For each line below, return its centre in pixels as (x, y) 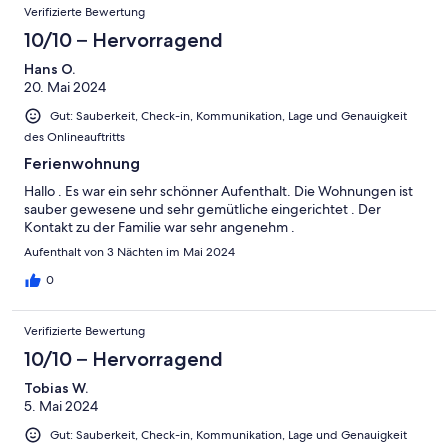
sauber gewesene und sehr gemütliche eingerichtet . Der (202, 208)
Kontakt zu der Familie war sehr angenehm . (159, 226)
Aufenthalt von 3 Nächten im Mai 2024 (129, 251)
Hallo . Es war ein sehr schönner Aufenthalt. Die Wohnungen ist (218, 190)
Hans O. (49, 68)
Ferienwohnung (82, 163)
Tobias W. (56, 387)
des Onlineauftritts (74, 136)
